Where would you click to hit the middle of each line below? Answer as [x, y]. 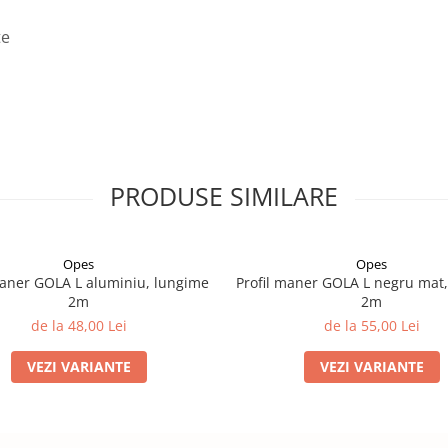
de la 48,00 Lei [78, 325]
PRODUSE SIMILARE [224, 196]
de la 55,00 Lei [371, 325]
